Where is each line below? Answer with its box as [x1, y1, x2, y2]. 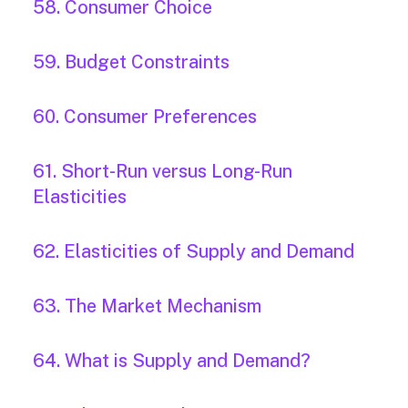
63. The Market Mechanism [33, 295, 261, 318]
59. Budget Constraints [33, 51, 229, 74]
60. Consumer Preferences [33, 106, 257, 128]
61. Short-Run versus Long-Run [33, 160, 292, 183]
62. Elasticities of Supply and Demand [33, 240, 354, 263]
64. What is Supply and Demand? [33, 350, 311, 372]
